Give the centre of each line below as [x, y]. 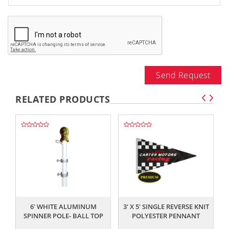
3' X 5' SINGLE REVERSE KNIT [166, 207]
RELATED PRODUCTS [63, 99]
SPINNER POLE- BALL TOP [63, 216]
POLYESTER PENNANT [166, 216]
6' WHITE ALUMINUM [63, 207]
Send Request [183, 75]
